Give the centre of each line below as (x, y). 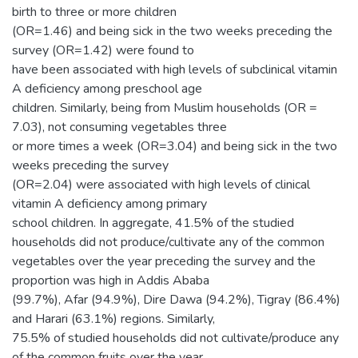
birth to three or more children (94, 12)
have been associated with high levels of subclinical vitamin (175, 69)
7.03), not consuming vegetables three (119, 127)
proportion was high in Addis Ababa (111, 280)
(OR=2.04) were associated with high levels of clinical (161, 184)
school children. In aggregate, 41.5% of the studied (153, 223)
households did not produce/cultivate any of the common (168, 242)
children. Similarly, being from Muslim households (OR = (165, 107)
